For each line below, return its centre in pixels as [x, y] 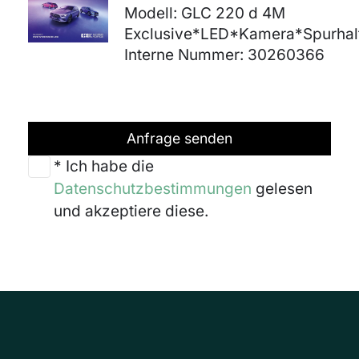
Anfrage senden [179, 139]
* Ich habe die [104, 167]
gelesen [282, 189]
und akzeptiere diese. [131, 212]
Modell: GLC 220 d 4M [205, 14]
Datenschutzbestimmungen [153, 189]
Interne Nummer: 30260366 [224, 55]
